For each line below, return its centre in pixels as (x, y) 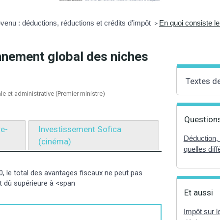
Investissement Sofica (80, 129)
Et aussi (198, 192)
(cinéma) (55, 141)
